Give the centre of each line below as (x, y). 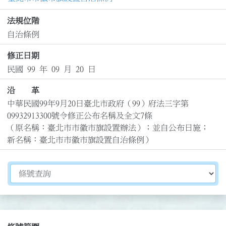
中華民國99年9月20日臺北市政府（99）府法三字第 (98, 104)
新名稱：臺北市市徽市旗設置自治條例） (79, 140)
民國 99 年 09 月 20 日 (51, 69)
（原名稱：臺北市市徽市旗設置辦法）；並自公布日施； (108, 128)
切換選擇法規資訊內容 (50, 170)
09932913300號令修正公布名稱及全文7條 (79, 116)
